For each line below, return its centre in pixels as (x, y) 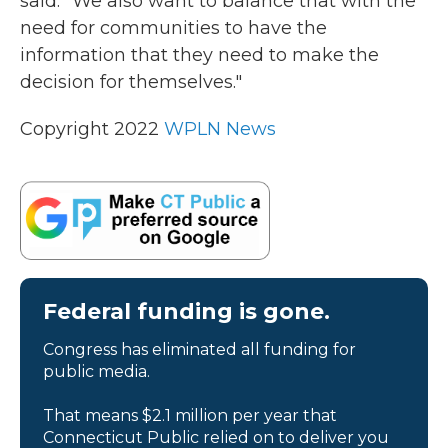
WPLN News (220, 129)
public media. (96, 372)
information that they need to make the (199, 55)
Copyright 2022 (92, 129)
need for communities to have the (173, 28)
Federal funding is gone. (186, 312)
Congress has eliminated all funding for (199, 350)
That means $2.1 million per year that (190, 416)
